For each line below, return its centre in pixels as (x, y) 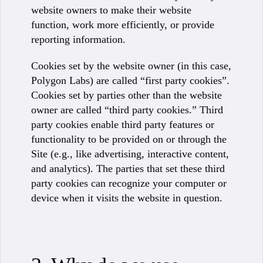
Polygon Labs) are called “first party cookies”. (130, 80)
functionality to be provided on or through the (129, 139)
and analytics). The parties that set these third (128, 168)
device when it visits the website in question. (127, 198)
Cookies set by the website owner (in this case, (131, 66)
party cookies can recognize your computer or (129, 183)
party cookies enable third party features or (123, 124)
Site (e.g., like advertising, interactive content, (130, 154)
